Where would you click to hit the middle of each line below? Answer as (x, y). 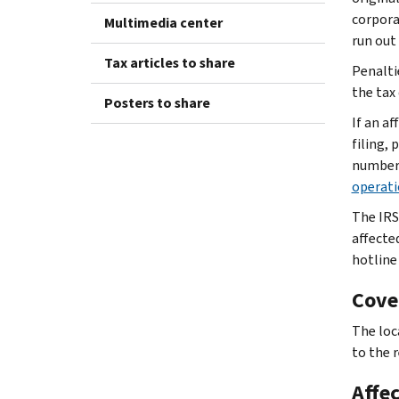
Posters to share (157, 102)
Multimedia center (163, 22)
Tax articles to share (170, 62)
